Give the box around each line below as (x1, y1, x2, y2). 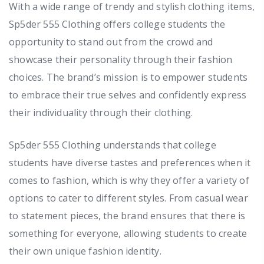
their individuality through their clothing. (9, 105, 193, 119)
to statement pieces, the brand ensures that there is (9, 209, 246, 222)
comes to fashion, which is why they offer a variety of (9, 173, 249, 187)
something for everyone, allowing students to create (9, 226, 247, 240)
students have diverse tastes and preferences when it (9, 156, 251, 169)
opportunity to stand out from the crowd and (9, 35, 213, 48)
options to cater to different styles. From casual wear (9, 191, 248, 204)
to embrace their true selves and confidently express (9, 88, 247, 101)
